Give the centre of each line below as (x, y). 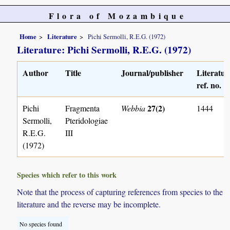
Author (36, 72)
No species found (41, 224)
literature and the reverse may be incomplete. (89, 204)
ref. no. (209, 85)
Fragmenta (83, 108)
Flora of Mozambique (118, 16)
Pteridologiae (87, 120)
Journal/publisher (152, 72)
